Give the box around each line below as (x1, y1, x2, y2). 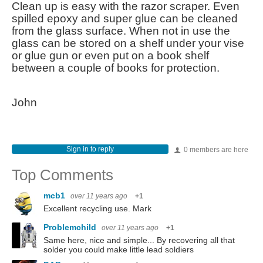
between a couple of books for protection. (12, 61, 220, 74)
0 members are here (182, 145, 248, 154)
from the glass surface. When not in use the (12, 24, 230, 37)
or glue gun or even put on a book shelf (12, 49, 209, 62)
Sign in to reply (66, 144, 114, 153)
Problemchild (43, 222, 99, 232)
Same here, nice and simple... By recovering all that (43, 235, 235, 245)
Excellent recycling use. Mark (43, 203, 151, 213)
